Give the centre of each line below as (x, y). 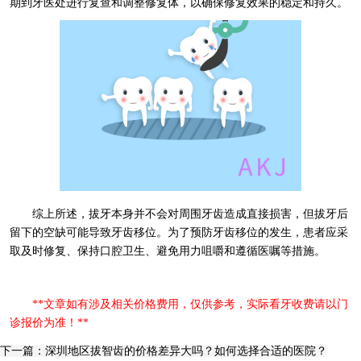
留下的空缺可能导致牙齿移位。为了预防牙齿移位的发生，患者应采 (178, 232)
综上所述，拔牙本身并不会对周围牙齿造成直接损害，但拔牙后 (190, 214)
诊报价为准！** (49, 322)
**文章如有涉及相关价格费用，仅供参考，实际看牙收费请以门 (190, 304)
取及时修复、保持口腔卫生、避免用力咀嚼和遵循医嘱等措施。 (167, 251)
